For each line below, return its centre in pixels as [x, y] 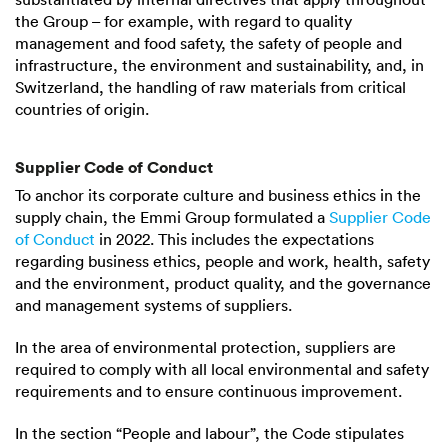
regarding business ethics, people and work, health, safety [222, 261]
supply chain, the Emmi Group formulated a [172, 217]
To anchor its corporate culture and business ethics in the [218, 195]
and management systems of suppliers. [153, 305]
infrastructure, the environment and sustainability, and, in [219, 65]
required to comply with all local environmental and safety [222, 369]
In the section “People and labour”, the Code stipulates [209, 433]
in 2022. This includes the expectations [234, 239]
